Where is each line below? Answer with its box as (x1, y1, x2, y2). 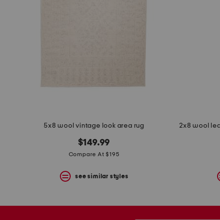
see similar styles (75, 173, 129, 179)
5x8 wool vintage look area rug (44, 122, 144, 130)
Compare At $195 (68, 151, 120, 158)
